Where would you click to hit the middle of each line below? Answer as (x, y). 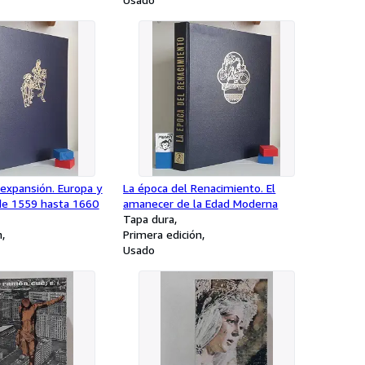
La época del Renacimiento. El (200, 188)
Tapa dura (149, 219)
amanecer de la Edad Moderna (201, 203)
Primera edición (163, 234)
